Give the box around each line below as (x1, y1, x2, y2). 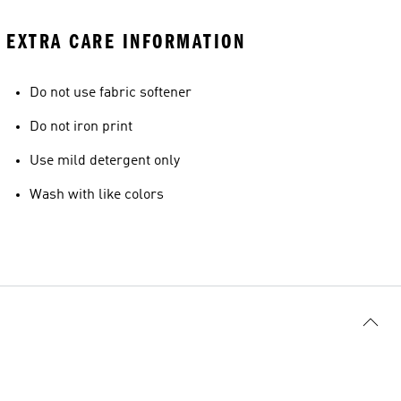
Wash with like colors (30, 188, 164, 202)
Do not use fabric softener (30, 86, 192, 100)
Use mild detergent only (30, 154, 180, 168)
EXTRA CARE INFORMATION (6, 30, 245, 54)
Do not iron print (30, 120, 132, 134)
